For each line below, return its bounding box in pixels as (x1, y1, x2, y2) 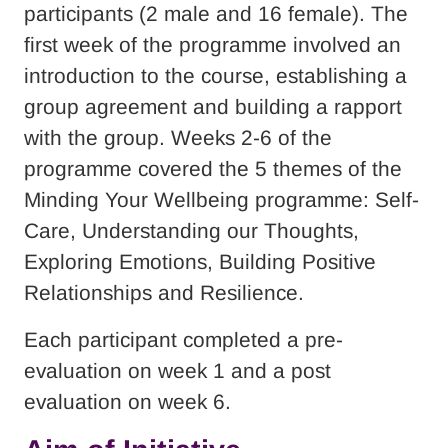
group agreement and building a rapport (24, 94, 402, 118)
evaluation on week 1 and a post (24, 358, 331, 382)
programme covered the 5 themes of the (24, 156, 402, 180)
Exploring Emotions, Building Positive (24, 249, 376, 273)
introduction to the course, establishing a (24, 63, 407, 87)
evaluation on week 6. (24, 389, 231, 413)
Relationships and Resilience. (24, 280, 304, 304)
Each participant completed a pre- (24, 327, 343, 351)
